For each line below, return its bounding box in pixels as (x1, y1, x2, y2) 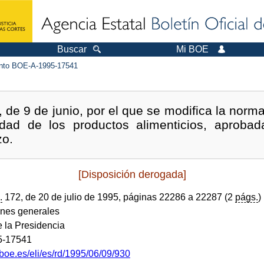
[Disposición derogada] (78, 168, 186, 180)
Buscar (57, 44, 87, 54)
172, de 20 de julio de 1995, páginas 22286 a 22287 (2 (2, 192, 235, 202)
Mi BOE (176, 44, 209, 54)
